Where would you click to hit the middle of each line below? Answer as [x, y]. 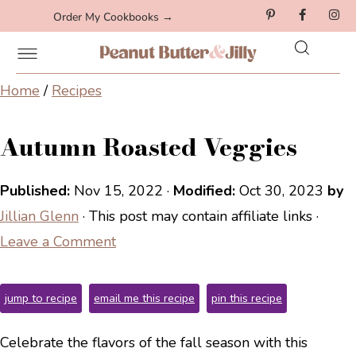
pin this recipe [247, 298]
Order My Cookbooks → [113, 17]
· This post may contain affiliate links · [199, 216]
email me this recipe [144, 298]
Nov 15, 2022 [118, 191]
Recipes [77, 91]
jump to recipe [41, 298]
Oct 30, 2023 [281, 191]
